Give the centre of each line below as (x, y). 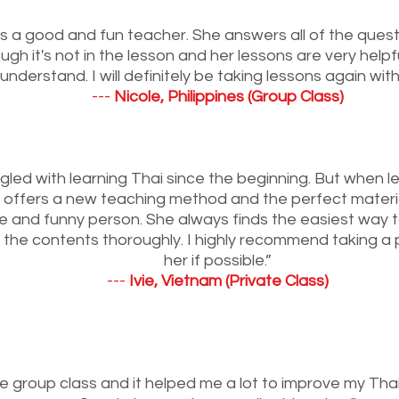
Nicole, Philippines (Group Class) (228, 96)
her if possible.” (217, 260)
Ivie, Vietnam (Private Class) (228, 281)
